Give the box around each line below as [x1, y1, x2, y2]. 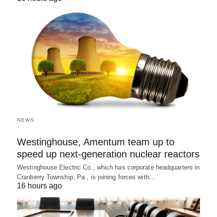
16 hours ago [17, 182, 62, 190]
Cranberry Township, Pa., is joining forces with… [17, 173, 155, 181]
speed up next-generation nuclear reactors [17, 149, 200, 159]
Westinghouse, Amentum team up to [17, 137, 174, 147]
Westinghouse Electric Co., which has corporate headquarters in [17, 164, 200, 171]
